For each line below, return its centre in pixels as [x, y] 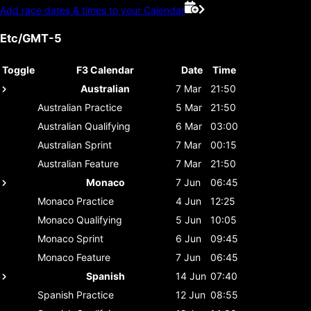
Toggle [18, 69]
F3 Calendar [105, 69]
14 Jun [191, 276]
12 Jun [191, 294]
